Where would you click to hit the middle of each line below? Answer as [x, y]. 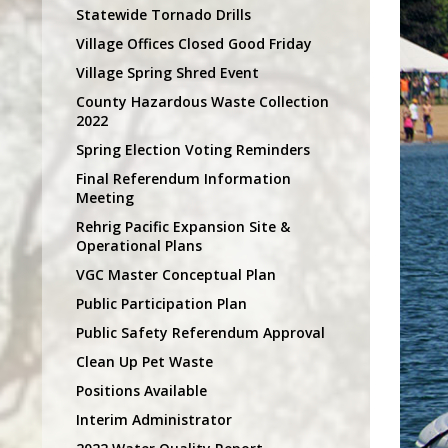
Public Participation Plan [161, 303]
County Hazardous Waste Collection [202, 101]
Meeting [105, 197]
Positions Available [141, 390]
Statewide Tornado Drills [163, 14]
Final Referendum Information [183, 178]
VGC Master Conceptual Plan [176, 274]
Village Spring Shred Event [167, 72]
